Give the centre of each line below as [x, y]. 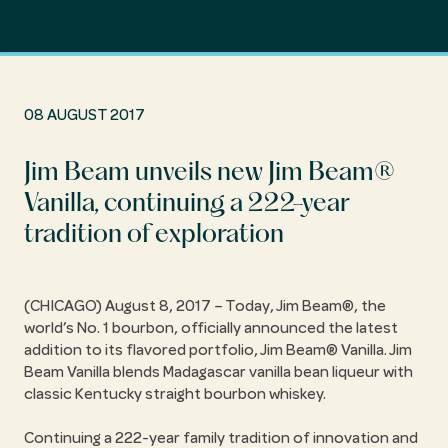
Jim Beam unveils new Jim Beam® [209, 173]
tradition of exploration [154, 235]
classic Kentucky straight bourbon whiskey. [175, 394]
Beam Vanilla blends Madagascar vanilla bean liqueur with [218, 372]
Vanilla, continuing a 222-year [187, 204]
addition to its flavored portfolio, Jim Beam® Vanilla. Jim [218, 350]
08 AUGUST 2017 [84, 115]
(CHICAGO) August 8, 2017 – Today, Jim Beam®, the [205, 306]
